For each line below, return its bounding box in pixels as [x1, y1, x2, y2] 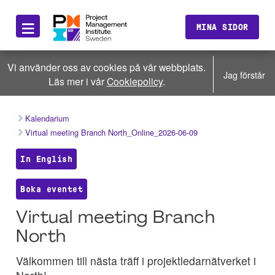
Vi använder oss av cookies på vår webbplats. [7, 60, 206, 74]
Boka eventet [20, 184, 83, 194]
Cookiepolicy [106, 74, 163, 88]
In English [20, 154, 73, 165]
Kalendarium [25, 112, 70, 124]
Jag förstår [223, 68, 265, 81]
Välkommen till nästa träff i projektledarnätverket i [16, 253, 256, 269]
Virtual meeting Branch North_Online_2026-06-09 [25, 126, 198, 138]
